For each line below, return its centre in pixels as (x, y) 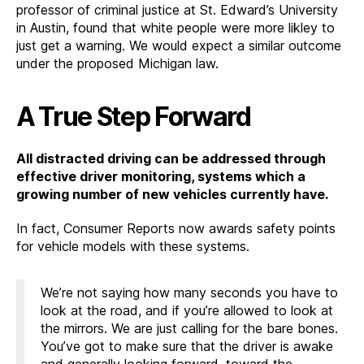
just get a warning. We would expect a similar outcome (179, 45)
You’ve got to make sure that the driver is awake (187, 346)
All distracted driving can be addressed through (171, 158)
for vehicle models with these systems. (133, 246)
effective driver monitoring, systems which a (161, 176)
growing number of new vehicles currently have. (172, 194)
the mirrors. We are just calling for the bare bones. (189, 328)
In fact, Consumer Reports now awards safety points (176, 228)
